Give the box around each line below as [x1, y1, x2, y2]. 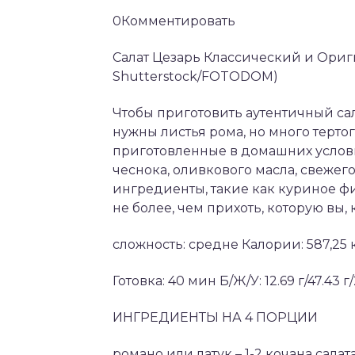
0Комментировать [113, 13, 235, 29]
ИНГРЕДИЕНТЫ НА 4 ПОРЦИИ [113, 310, 318, 325]
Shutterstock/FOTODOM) [113, 69, 278, 84]
